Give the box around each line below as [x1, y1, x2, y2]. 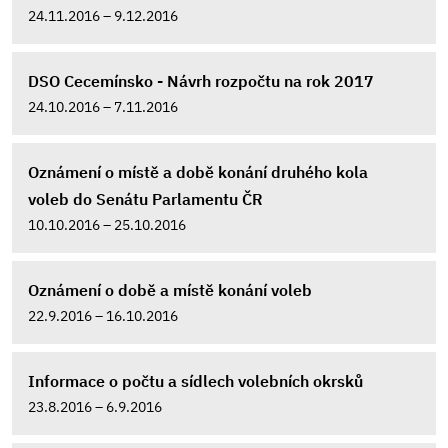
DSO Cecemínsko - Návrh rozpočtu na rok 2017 [28, 71, 374, 91]
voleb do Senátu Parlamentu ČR [28, 189, 263, 209]
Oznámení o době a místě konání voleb [28, 280, 312, 300]
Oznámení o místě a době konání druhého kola [28, 162, 368, 182]
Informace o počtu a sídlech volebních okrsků [28, 371, 363, 391]
